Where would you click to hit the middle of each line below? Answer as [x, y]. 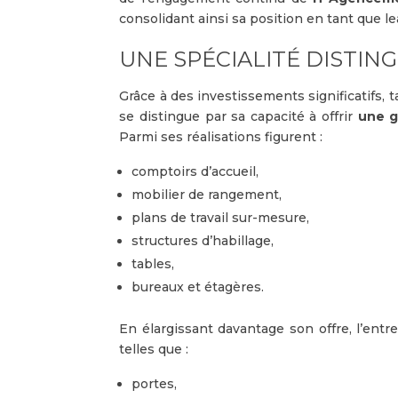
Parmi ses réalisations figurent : [223, 136]
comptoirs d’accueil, [197, 171]
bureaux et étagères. [200, 287]
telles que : [156, 349]
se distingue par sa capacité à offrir [239, 116]
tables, [155, 263]
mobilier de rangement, [209, 194]
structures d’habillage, [205, 240]
